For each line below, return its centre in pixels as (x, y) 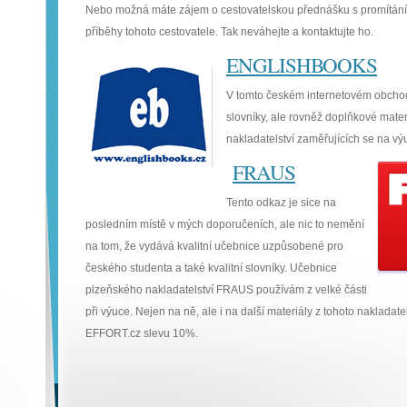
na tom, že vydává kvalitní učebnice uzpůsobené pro (214, 246)
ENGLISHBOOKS (302, 65)
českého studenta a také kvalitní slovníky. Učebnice (211, 268)
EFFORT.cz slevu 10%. (142, 333)
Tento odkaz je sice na (281, 203)
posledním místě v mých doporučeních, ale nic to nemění (225, 224)
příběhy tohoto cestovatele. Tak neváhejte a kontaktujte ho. (229, 32)
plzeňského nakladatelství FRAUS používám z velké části (226, 290)
